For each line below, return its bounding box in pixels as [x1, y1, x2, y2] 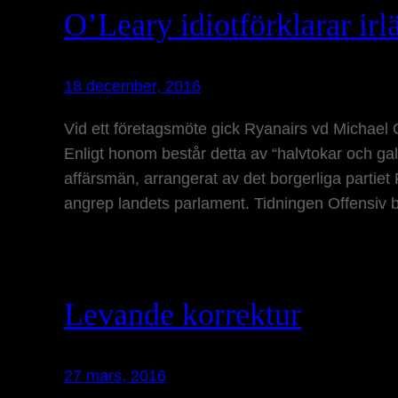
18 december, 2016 [64, 76, 201, 95]
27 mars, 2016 [64, 367, 166, 386]
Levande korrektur [64, 297, 301, 333]
